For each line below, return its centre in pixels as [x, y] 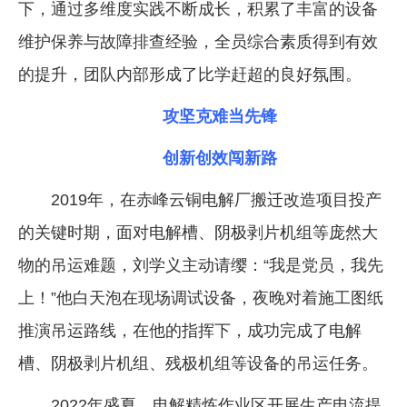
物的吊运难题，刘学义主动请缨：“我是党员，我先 [201, 266]
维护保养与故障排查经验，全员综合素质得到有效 [198, 42]
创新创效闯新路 [220, 159]
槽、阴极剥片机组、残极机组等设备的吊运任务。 [198, 364]
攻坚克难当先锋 [220, 117]
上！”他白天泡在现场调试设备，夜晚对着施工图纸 [201, 298]
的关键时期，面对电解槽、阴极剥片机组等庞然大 [198, 233]
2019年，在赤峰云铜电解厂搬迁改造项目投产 [216, 200]
